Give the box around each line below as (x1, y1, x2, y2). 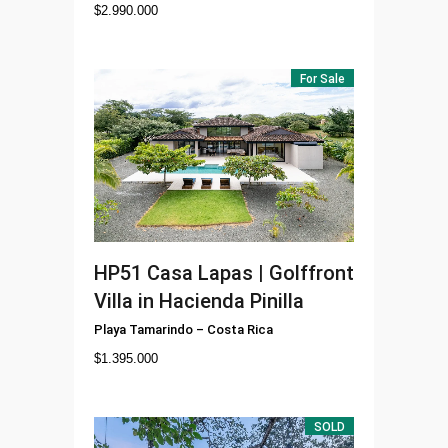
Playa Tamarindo (94, 321, 193, 337)
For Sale (300, 71, 345, 86)
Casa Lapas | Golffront (147, 260, 354, 285)
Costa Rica (207, 321, 273, 337)
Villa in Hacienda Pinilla (94, 288, 304, 313)
